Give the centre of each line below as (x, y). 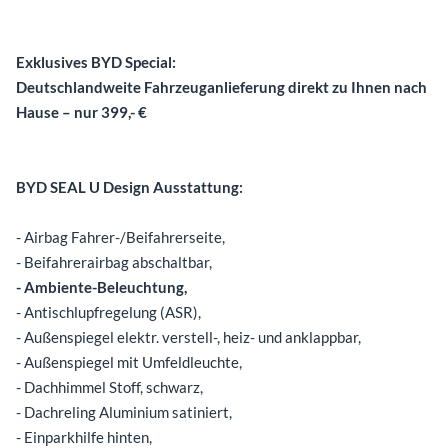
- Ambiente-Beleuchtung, (101, 286)
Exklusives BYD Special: (96, 61)
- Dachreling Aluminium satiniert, (124, 411)
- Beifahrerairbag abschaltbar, (114, 261)
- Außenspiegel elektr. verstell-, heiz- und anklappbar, (188, 336)
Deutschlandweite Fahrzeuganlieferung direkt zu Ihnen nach (221, 86)
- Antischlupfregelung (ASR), (108, 311)
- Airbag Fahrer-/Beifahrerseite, (120, 236)
